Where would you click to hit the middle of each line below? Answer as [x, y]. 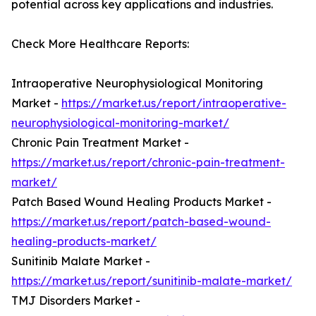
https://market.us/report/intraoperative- [174, 103]
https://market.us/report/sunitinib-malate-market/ [152, 281]
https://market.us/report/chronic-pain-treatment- [148, 163]
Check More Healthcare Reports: [100, 44]
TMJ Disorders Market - [76, 301]
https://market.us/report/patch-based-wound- [141, 222]
